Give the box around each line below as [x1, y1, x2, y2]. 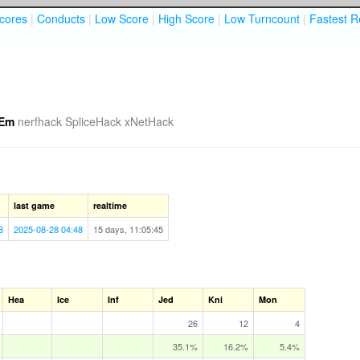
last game [14, 199, 55, 211]
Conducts [37, 10, 85, 27]
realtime [93, 199, 127, 211]
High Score [158, 10, 215, 27]
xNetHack [125, 112, 174, 129]
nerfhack [18, 112, 62, 129]
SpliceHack [65, 112, 121, 129]
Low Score [95, 10, 149, 27]
